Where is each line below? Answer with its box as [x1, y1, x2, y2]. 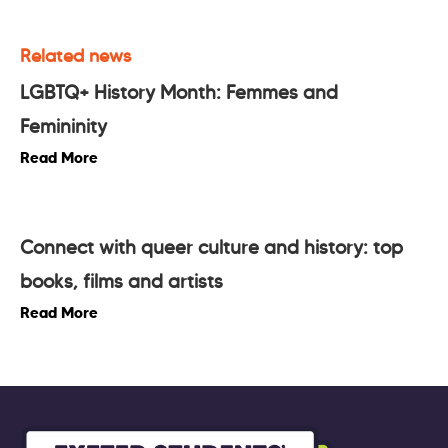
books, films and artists [20, 269, 223, 293]
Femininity [20, 114, 107, 138]
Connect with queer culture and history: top [20, 235, 403, 259]
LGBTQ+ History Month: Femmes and [20, 80, 338, 104]
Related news [20, 44, 131, 67]
